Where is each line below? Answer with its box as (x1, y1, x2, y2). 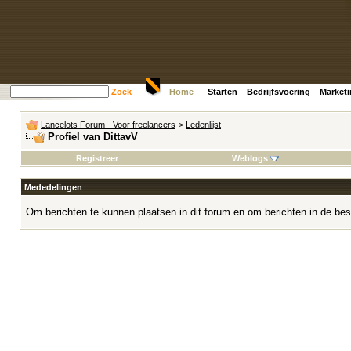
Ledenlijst (186, 120, 221, 129)
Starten (208, 87, 237, 96)
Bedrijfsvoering (247, 87, 310, 96)
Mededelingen (24, 183, 82, 192)
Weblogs (231, 154, 268, 163)
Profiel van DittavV (48, 131, 138, 143)
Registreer (75, 154, 118, 163)
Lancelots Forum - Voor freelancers (41, 120, 175, 129)
